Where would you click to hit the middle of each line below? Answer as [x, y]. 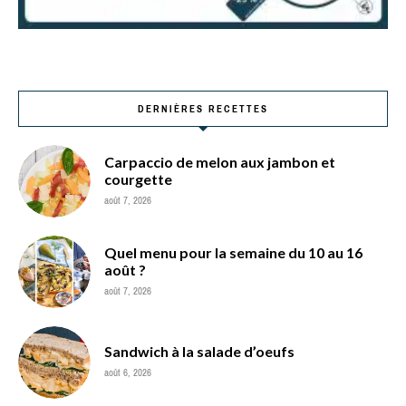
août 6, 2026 [128, 372]
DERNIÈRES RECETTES [203, 108]
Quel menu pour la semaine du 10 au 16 [233, 252]
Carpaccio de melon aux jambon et [220, 161]
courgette [138, 179]
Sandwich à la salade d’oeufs [199, 351]
